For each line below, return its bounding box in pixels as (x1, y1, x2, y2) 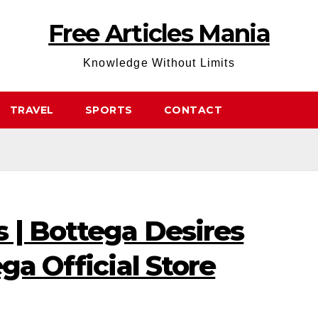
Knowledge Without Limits (83, 57, 235, 69)
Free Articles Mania (48, 18, 270, 48)
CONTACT (163, 104, 222, 116)
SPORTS (84, 104, 133, 116)
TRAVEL (9, 104, 54, 116)
